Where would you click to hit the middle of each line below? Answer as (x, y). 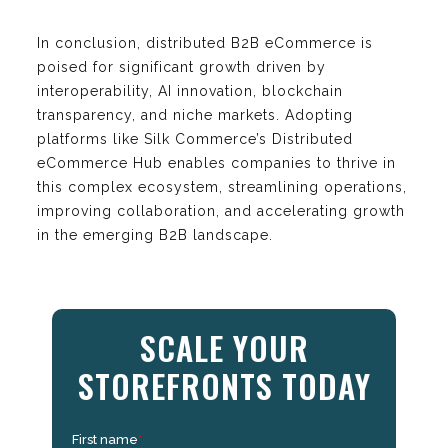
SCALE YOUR (224, 347)
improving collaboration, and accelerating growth (221, 210)
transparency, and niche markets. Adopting (195, 114)
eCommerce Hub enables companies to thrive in (216, 162)
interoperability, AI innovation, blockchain (190, 90)
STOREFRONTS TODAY (224, 385)
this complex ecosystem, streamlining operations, (222, 186)
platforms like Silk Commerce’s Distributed (195, 138)
